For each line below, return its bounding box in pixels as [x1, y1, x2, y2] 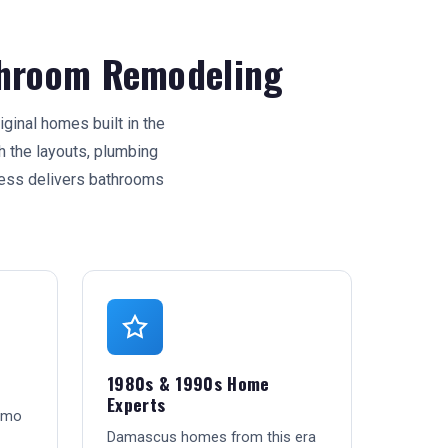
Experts [107, 391, 166, 417]
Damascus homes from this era [107, 428, 316, 446]
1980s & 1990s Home [107, 370, 270, 396]
